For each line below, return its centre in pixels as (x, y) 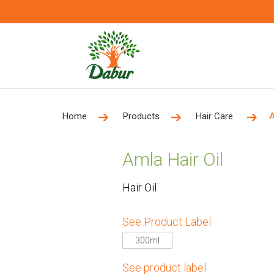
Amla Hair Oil (172, 159)
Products (141, 116)
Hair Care (216, 116)
